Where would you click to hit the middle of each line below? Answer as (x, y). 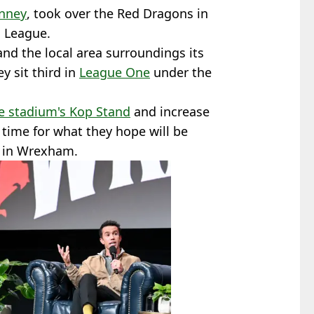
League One (115, 72)
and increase (170, 111)
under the (181, 72)
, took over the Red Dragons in (117, 13)
